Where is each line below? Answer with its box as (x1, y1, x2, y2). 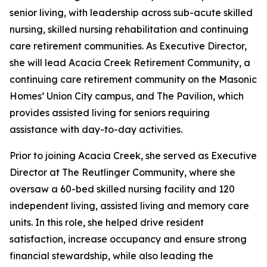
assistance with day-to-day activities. (10, 123, 182, 135)
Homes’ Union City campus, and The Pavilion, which (10, 90, 244, 102)
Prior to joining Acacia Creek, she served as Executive (10, 150, 257, 162)
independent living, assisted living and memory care (10, 200, 249, 212)
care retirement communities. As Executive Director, (10, 40, 247, 52)
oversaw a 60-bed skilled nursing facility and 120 (10, 183, 235, 195)
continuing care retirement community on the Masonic (10, 73, 257, 85)
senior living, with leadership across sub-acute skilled (10, 7, 253, 18)
